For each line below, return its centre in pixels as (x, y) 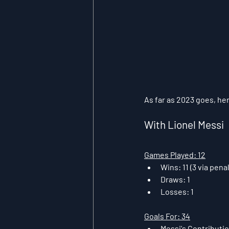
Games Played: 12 (175, 154)
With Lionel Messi (184, 124)
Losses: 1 (177, 191)
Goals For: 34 (167, 216)
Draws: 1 (175, 179)
